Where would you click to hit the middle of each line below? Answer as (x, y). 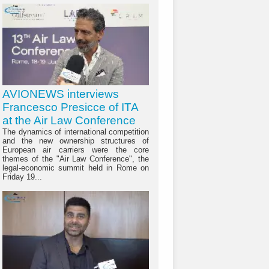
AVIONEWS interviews (61, 94)
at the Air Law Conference (69, 121)
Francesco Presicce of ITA (70, 107)
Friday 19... (22, 177)
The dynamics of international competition (76, 132)
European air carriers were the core (76, 150)
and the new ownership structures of (76, 141)
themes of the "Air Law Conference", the (76, 159)
